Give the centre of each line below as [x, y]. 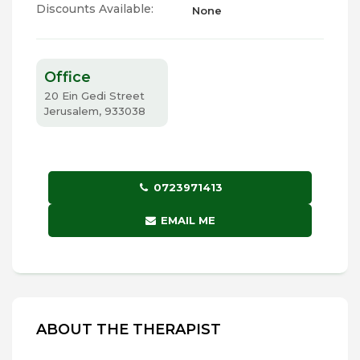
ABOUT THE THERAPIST [129, 329]
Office [67, 77]
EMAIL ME [188, 220]
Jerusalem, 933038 [95, 111]
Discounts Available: [95, 9]
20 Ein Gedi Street [94, 96]
